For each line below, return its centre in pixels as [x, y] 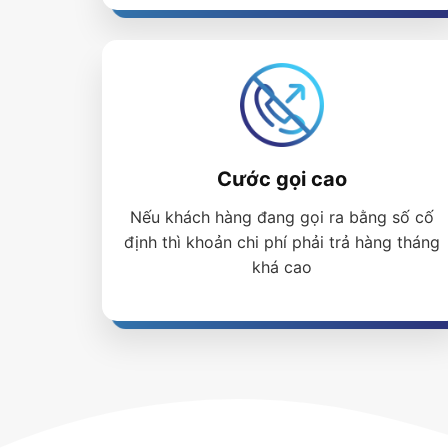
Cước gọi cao [282, 179]
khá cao [282, 267]
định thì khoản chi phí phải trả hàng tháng [282, 242]
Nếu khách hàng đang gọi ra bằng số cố [282, 217]
